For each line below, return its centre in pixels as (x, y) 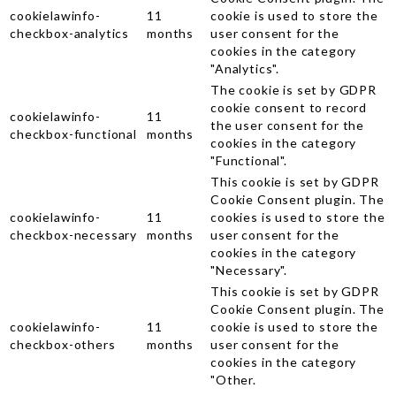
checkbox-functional (73, 133)
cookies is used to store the (298, 217)
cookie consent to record (289, 107)
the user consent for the (288, 125)
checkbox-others (63, 344)
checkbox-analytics (70, 33)
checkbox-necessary (74, 234)
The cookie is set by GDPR (293, 89)
